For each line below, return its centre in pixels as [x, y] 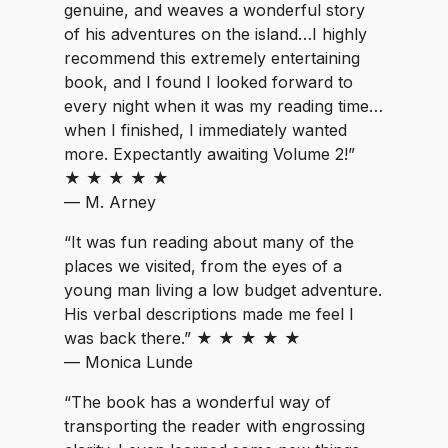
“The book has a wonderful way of [197, 402]
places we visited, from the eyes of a [203, 266]
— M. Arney [110, 202]
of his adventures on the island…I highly [215, 34]
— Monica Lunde [128, 362]
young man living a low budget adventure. [223, 290]
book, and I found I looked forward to [208, 82]
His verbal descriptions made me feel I [209, 314]
